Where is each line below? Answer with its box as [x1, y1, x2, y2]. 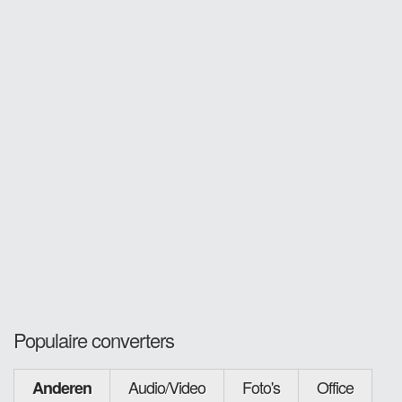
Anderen [32, 375, 92, 399]
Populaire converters [13, 325, 174, 354]
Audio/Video [128, 374, 205, 398]
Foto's [242, 374, 280, 398]
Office [317, 374, 354, 398]
